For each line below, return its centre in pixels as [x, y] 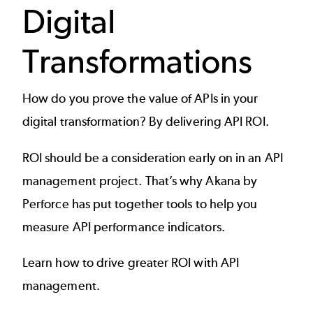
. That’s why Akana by [198, 181]
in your [238, 99]
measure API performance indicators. [125, 227]
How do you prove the [86, 99]
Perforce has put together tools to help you [140, 204]
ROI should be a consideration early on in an [144, 158]
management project [81, 181]
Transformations [138, 61]
